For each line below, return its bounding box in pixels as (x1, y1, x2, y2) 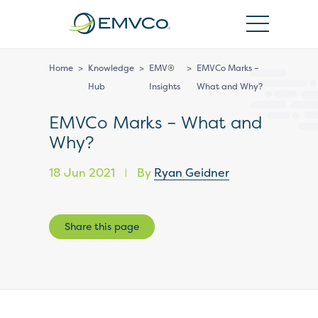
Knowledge (88, 62, 134, 74)
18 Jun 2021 (49, 165, 118, 180)
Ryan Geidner (154, 165, 229, 180)
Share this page (65, 219, 139, 233)
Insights (149, 80, 180, 92)
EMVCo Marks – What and (49, 111, 262, 134)
